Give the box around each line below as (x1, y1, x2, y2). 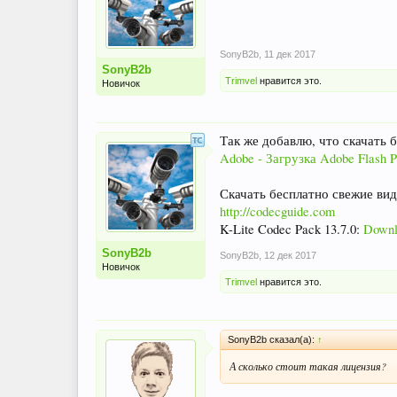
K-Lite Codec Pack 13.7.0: (220, 220, 363, 237)
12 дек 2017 (264, 249, 316, 261)
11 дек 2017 (264, 48, 315, 59)
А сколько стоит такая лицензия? (230, 358, 386, 373)
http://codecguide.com (220, 202, 335, 220)
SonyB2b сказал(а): (228, 333, 317, 345)
